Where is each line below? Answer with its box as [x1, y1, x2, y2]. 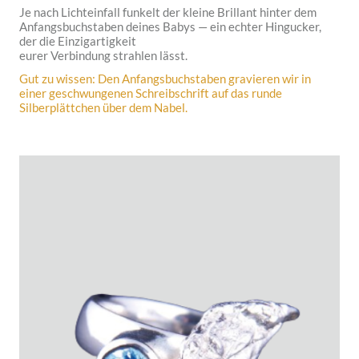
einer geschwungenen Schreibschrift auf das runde [19, 86, 282, 101]
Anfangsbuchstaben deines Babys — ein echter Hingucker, [19, 19, 321, 34]
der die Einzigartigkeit [19, 34, 139, 49]
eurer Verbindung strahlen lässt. [19, 48, 188, 63]
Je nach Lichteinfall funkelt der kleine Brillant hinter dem [19, 5, 317, 20]
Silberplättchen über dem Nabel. [19, 100, 192, 115]
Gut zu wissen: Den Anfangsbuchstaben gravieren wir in [19, 71, 311, 87]
